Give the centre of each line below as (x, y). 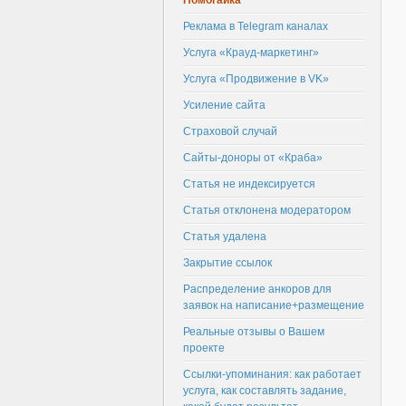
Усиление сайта (224, 105)
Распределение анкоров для (257, 289)
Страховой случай (230, 131)
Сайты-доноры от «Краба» (253, 158)
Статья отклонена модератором (267, 210)
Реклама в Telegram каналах (256, 26)
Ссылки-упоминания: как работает (272, 374)
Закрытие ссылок (227, 263)
